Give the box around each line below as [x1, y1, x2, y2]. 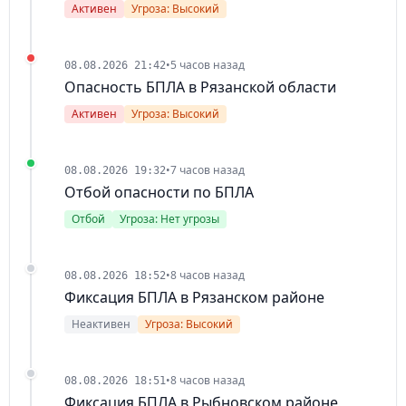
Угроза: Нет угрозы [120, 211, 219, 227]
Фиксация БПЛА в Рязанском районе [64, 287, 324, 308]
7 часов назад [170, 162, 245, 179]
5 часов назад [170, 57, 245, 73]
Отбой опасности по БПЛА [64, 182, 254, 203]
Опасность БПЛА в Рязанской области [64, 77, 336, 98]
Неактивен [72, 316, 130, 333]
